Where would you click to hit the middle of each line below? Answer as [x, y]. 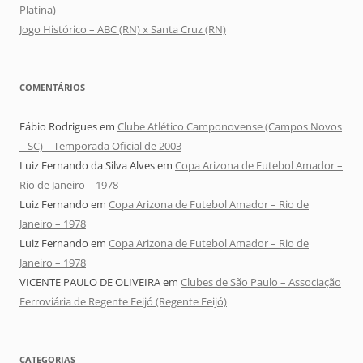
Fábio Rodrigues [58, 127]
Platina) [38, 10]
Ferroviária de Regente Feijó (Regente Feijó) [123, 302]
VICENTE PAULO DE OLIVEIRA [90, 282]
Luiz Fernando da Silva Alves [87, 166]
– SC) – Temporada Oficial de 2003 [100, 146]
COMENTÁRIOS [52, 88]
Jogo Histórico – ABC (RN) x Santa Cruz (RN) [123, 30]
